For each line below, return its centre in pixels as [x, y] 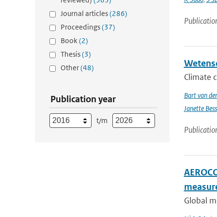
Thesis [71, 54]
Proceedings [81, 27]
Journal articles [85, 13]
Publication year [83, 99]
